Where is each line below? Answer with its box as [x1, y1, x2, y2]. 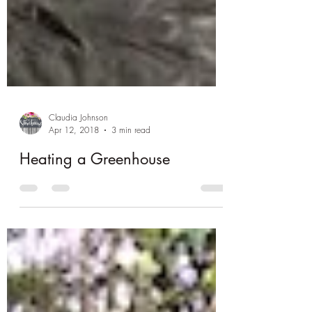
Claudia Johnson [49, 188, 108, 200]
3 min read [111, 201, 150, 212]
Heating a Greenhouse [19, 226, 170, 245]
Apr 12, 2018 [49, 201, 99, 212]
